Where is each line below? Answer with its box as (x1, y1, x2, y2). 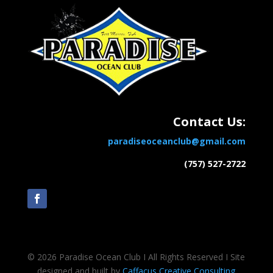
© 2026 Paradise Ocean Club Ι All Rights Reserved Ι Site (27, 250, 246, 263)
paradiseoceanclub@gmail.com (108, 135, 246, 147)
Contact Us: (173, 113, 246, 130)
